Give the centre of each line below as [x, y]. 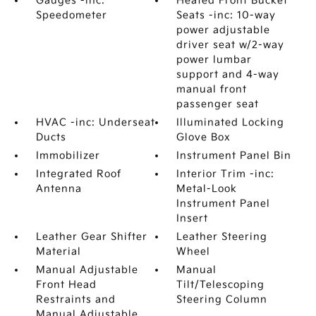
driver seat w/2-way [231, 45]
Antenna [59, 189]
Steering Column [222, 299]
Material [58, 251]
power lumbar [214, 60]
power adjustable [224, 30]
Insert [193, 218]
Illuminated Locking [231, 122]
